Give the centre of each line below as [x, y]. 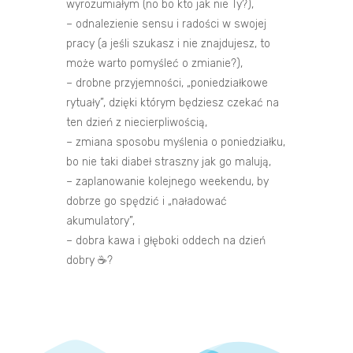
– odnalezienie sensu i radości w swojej [166, 24]
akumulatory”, [100, 221]
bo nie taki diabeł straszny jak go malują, [169, 162]
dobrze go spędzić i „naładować [147, 201]
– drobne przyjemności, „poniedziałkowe [167, 83]
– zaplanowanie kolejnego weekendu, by [167, 181]
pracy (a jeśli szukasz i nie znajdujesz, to [168, 43]
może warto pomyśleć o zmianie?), [154, 63]
